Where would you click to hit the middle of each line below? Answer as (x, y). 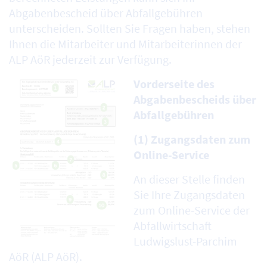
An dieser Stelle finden (189, 179)
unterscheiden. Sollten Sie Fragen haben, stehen (130, 29)
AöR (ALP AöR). (46, 257)
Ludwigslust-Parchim (185, 241)
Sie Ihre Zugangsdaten (189, 195)
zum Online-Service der (192, 210)
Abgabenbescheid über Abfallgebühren (106, 13)
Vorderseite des (174, 84)
